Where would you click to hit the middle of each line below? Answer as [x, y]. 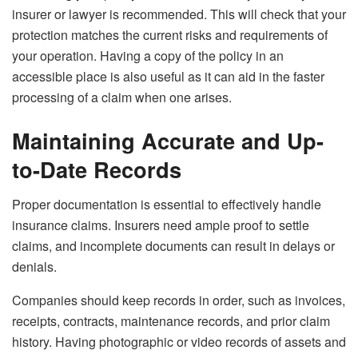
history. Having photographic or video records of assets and [179, 342]
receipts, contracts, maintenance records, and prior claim [171, 321]
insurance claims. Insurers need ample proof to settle [161, 225]
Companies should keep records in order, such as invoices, [179, 300]
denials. [34, 267]
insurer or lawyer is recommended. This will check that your [179, 14]
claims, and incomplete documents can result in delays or [173, 246]
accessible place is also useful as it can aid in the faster [168, 77]
